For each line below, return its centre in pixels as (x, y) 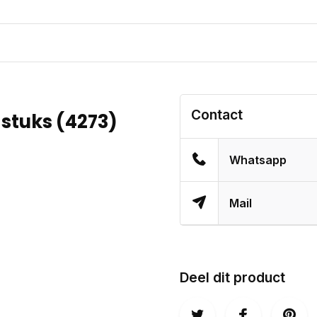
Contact (217, 115)
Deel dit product (232, 277)
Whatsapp (258, 160)
